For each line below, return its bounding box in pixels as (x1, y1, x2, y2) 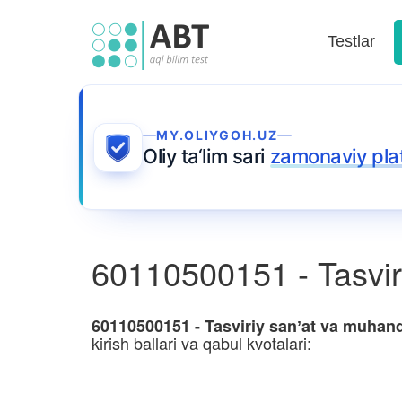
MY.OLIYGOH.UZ (156, 127, 278, 143)
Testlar (328, 32, 375, 50)
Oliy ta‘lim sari (143, 144, 270, 168)
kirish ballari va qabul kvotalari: (92, 331, 311, 354)
